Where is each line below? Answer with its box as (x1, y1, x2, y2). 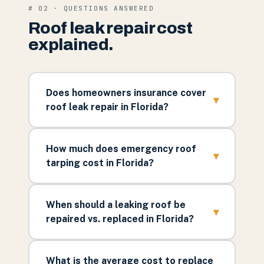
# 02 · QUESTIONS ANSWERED (28, 4, 154, 12)
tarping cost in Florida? (45, 157, 154, 169)
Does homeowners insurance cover (45, 87, 206, 98)
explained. (28, 35, 114, 54)
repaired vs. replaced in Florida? (45, 213, 194, 225)
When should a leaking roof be (45, 199, 186, 210)
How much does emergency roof (45, 143, 196, 154)
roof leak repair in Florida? (45, 101, 169, 113)
